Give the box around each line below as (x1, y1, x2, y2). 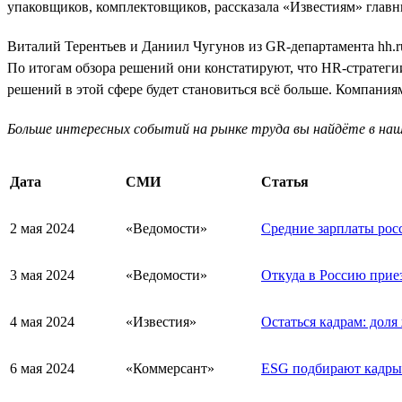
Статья (261, 173, 309, 189)
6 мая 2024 (10, 360, 74, 376)
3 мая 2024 (10, 267, 74, 283)
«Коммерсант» (126, 360, 214, 376)
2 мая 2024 (10, 220, 74, 236)
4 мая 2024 (10, 313, 74, 329)
